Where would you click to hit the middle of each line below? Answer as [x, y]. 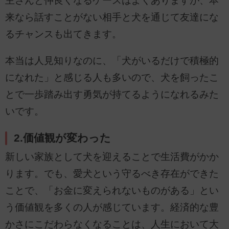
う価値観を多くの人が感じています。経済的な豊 [112, 208]
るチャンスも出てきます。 [63, 34]
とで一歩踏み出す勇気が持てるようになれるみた [112, 94]
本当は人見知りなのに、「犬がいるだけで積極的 [112, 60]
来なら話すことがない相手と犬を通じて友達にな [112, 17]
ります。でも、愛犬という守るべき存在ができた [112, 174]
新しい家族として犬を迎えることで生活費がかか [112, 157]
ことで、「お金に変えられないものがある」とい [112, 191]
